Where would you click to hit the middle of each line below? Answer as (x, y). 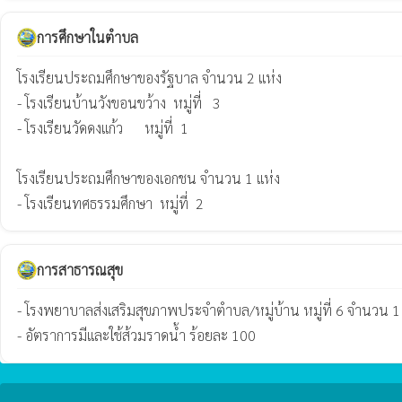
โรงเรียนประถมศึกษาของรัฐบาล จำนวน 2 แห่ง (149, 78)
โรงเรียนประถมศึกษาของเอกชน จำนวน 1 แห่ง (149, 178)
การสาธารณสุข (80, 270)
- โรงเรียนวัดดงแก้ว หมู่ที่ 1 (105, 128)
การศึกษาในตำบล (87, 37)
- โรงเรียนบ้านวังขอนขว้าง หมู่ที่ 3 (119, 103)
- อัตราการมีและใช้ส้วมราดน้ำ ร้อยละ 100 (136, 335)
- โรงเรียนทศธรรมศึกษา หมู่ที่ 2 (110, 203)
